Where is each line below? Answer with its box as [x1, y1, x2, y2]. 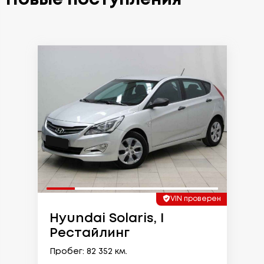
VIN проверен [170, 195, 221, 202]
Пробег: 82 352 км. [49, 247, 127, 255]
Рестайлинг [49, 227, 130, 239]
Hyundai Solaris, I [49, 212, 164, 225]
